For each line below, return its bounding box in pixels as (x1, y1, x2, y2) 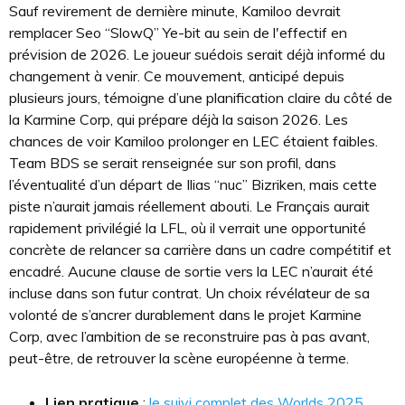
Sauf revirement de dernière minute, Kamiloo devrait (9, 2, 341, 20)
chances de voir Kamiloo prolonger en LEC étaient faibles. (9, 132, 378, 150)
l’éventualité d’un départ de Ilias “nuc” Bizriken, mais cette (9, 175, 377, 193)
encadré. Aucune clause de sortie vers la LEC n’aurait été (9, 262, 373, 280)
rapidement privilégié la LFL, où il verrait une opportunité (9, 219, 366, 237)
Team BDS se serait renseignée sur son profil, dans (9, 154, 336, 172)
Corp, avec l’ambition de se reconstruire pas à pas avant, (9, 327, 370, 345)
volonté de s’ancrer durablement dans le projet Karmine (9, 306, 362, 324)
